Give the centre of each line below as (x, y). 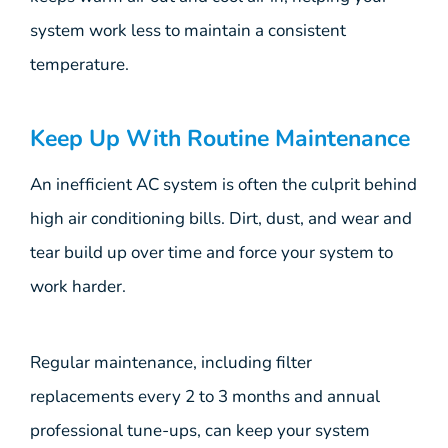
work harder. (78, 286)
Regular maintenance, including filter (171, 363)
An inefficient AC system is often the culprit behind (223, 184)
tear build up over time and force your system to (211, 252)
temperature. (79, 65)
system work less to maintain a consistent (188, 31)
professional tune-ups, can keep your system (200, 431)
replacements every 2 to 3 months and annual (205, 397)
